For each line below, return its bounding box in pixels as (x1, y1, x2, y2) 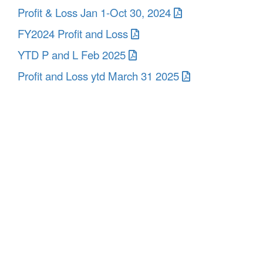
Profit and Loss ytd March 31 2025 (18, 68, 179, 83)
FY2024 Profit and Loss (18, 26, 128, 41)
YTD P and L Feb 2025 (18, 47, 126, 62)
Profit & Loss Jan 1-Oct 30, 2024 (18, 5, 171, 20)
